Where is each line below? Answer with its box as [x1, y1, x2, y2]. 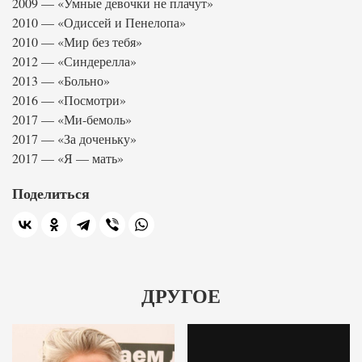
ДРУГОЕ [141, 286, 221, 307]
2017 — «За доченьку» [12, 130, 137, 147]
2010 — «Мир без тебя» [12, 33, 142, 50]
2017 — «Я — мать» [12, 149, 124, 166]
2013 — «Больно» [12, 72, 110, 89]
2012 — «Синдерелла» [12, 53, 137, 69]
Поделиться [12, 183, 90, 204]
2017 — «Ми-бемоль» [12, 111, 132, 128]
